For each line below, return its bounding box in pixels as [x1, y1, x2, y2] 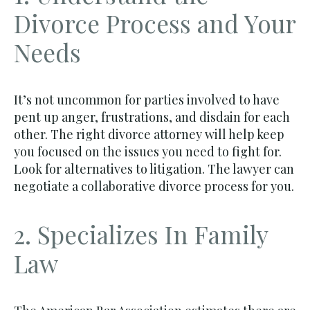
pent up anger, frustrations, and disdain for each [14, 109, 290, 126]
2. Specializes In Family [14, 217, 268, 250]
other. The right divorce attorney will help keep [14, 126, 284, 143]
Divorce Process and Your [14, 7, 295, 40]
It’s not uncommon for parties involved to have [14, 91, 280, 109]
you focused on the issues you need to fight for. [14, 143, 282, 161]
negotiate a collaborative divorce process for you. [14, 178, 294, 195]
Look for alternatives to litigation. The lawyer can [14, 161, 294, 178]
